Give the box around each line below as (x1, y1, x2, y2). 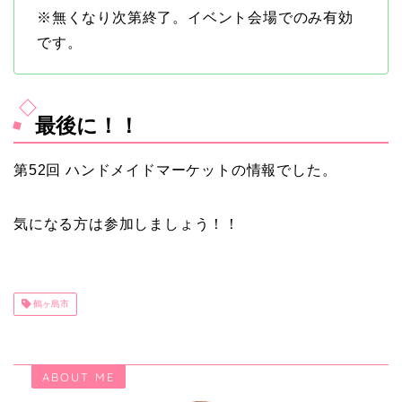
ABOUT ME (42, 369, 115, 384)
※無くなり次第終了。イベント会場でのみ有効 (37, 9, 354, 25)
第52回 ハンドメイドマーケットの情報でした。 (13, 162, 337, 178)
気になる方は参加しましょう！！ (13, 215, 240, 232)
